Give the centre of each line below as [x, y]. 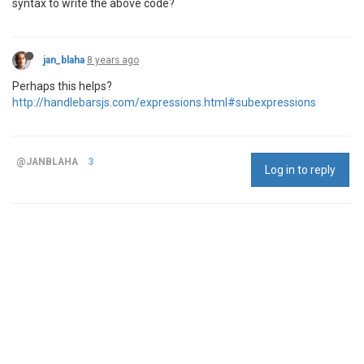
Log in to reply [300, 170]
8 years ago [113, 60]
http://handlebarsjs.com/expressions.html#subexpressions [164, 102]
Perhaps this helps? [62, 86]
